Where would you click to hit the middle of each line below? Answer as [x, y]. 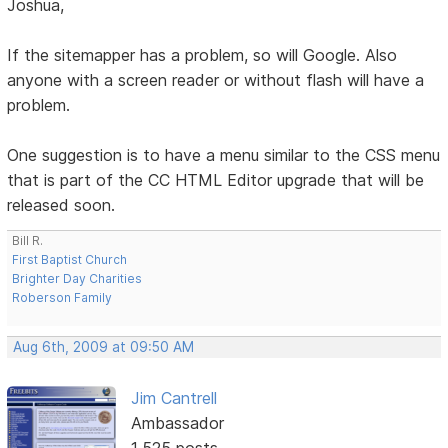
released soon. [61, 204]
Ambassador [177, 422]
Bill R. [28, 240]
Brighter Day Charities [77, 278]
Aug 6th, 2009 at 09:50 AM [104, 346]
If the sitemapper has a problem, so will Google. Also [202, 54]
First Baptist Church [70, 259]
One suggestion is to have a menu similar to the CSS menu [224, 154]
